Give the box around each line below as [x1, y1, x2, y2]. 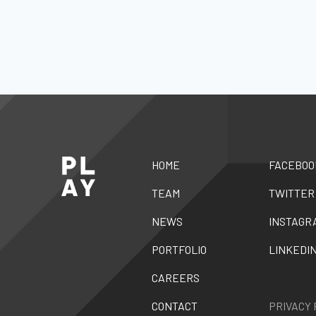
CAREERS [152, 271, 200, 285]
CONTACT [152, 299, 198, 313]
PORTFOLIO [152, 243, 207, 257]
